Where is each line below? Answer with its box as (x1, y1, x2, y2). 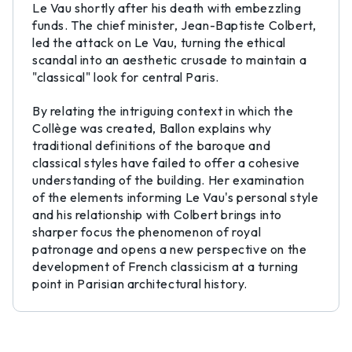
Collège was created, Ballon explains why (32, 120, 273, 136)
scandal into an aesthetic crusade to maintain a (32, 52, 307, 68)
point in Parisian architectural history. (32, 276, 248, 291)
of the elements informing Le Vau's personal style (32, 189, 319, 205)
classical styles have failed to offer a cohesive (32, 155, 300, 170)
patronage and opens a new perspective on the (32, 241, 307, 257)
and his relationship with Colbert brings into (32, 207, 283, 222)
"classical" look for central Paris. (32, 69, 220, 85)
